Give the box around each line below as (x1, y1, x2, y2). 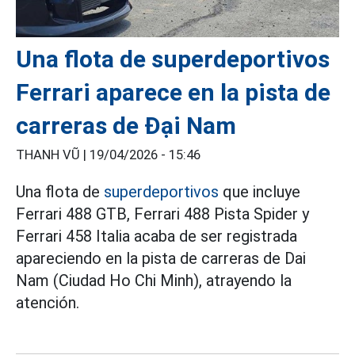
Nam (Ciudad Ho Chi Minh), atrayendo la (16, 270, 292, 290)
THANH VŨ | (16, 147, 90, 162)
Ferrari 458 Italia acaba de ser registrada (16, 226, 297, 246)
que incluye (219, 181, 300, 201)
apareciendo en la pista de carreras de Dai (16, 248, 306, 268)
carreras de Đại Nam (16, 111, 236, 139)
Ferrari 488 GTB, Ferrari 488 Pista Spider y (16, 204, 309, 223)
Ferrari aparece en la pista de (16, 78, 330, 106)
